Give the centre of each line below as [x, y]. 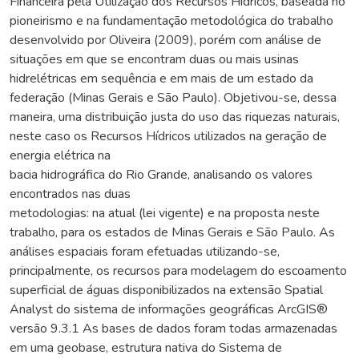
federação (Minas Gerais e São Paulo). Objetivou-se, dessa [173, 97]
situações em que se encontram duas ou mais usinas [154, 59]
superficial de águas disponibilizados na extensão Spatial [166, 290]
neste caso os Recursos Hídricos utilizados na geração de [168, 136]
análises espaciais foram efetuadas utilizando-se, [145, 251]
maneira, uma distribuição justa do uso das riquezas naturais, [175, 117]
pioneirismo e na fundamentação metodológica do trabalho [171, 20]
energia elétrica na [60, 155]
